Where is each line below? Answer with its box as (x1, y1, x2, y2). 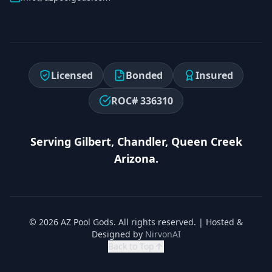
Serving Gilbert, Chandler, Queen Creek (30, 134, 242, 149)
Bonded (126, 69, 163, 82)
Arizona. (114, 151, 158, 166)
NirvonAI (144, 228, 181, 240)
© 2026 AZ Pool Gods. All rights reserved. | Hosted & (29, 216, 243, 228)
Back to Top (108, 240, 154, 252)
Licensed (51, 69, 93, 82)
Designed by (91, 228, 145, 240)
